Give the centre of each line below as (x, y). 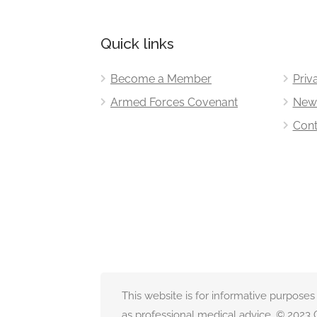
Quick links (137, 43)
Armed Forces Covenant (174, 102)
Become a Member (161, 79)
